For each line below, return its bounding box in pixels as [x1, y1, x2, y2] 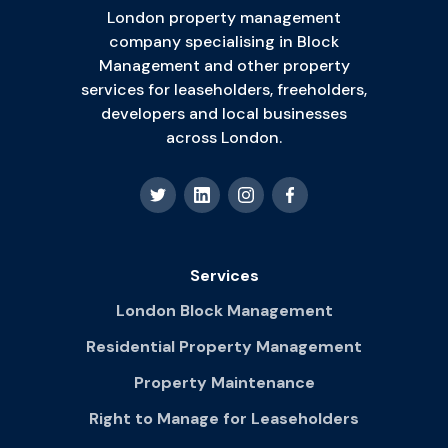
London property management [107, 7, 341, 29]
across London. [166, 127, 282, 149]
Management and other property [98, 55, 350, 77]
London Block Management [115, 300, 333, 322]
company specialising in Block [109, 31, 339, 53]
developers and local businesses [101, 103, 347, 125]
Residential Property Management [86, 336, 362, 358]
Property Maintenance [133, 372, 315, 394]
